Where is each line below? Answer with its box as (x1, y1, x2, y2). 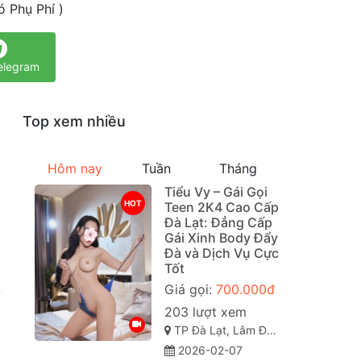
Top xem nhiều (22, 113, 126, 131)
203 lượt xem (164, 304, 247, 321)
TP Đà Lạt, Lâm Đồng (170, 323, 267, 338)
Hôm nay (48, 160, 103, 177)
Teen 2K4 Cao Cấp (164, 199, 279, 216)
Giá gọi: (164, 281, 216, 298)
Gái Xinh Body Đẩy (164, 230, 278, 247)
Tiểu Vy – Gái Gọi (164, 184, 268, 201)
